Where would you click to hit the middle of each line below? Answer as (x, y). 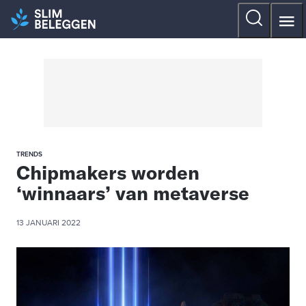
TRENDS (29, 154)
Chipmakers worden (108, 172)
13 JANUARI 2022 (48, 223)
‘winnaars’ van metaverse (133, 193)
